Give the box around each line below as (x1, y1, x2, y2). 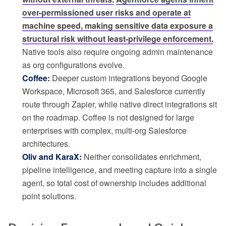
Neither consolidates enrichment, (82, 150, 201, 162)
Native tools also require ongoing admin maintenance (22, 45, 213, 58)
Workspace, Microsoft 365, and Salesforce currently (22, 85, 205, 97)
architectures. (22, 137, 70, 149)
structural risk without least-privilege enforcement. (22, 32, 213, 44)
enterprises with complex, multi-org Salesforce (22, 124, 187, 136)
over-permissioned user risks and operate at (22, 6, 191, 18)
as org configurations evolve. (22, 59, 125, 71)
